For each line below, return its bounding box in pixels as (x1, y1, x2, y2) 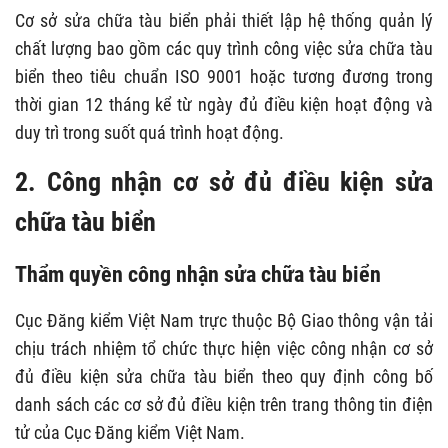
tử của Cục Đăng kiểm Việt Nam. (15, 422, 245, 444)
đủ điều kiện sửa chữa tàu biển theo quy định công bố (15, 366, 433, 388)
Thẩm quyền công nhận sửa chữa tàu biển (15, 261, 381, 288)
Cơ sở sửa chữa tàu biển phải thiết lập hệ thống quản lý (15, 10, 433, 32)
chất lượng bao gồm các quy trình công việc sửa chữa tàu (15, 38, 433, 60)
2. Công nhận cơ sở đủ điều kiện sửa (15, 167, 433, 198)
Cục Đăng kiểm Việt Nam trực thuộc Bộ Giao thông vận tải (15, 310, 433, 332)
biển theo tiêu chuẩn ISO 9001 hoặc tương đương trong (15, 66, 433, 88)
